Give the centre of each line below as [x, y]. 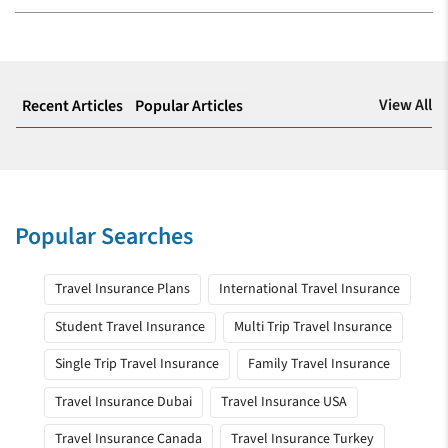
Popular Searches [104, 237]
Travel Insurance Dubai [124, 401]
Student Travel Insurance [130, 326]
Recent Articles [72, 105]
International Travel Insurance [309, 289]
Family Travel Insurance [318, 364]
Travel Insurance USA [283, 401]
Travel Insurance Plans [123, 289]
